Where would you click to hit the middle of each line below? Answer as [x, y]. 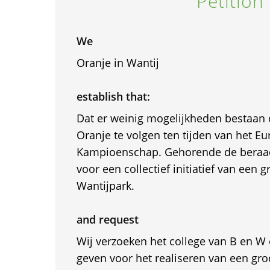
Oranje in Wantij [118, 63]
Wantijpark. [105, 186]
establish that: [113, 96]
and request [107, 219]
